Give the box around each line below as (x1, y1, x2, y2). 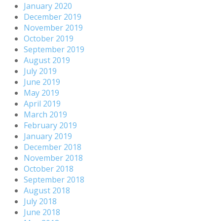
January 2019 (24, 130, 72, 142)
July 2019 (24, 65, 57, 76)
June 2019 (24, 76, 60, 87)
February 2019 (24, 119, 77, 131)
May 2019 (24, 87, 59, 98)
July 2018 (24, 195, 57, 207)
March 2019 (24, 109, 67, 120)
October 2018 (24, 163, 74, 174)
